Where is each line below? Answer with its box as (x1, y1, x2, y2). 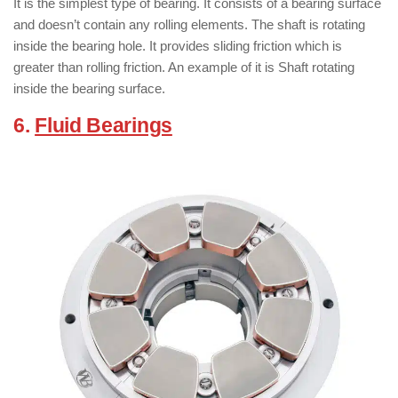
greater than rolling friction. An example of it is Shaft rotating (13, 60, 354, 75)
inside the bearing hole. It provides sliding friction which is (13, 38, 342, 53)
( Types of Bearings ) (179, 115, 380, 137)
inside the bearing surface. (13, 81, 165, 96)
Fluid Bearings (35, 115, 172, 137)
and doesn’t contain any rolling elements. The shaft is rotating (13, 17, 365, 32)
